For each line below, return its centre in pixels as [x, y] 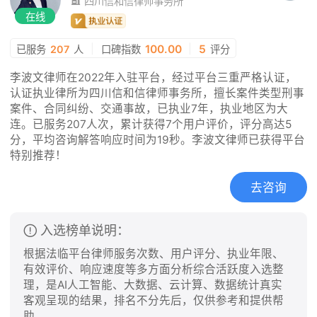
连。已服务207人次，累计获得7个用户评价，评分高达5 [151, 124]
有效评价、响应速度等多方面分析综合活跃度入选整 [154, 270]
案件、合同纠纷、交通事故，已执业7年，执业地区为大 [149, 108]
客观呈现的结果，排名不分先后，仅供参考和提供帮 [154, 301]
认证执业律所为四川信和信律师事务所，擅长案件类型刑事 [157, 93]
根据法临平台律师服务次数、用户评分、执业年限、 [154, 254]
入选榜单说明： [85, 230]
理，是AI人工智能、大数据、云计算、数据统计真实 [153, 285]
